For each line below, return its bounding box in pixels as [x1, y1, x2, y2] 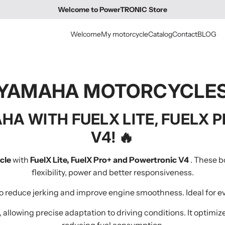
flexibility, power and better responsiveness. [31, 167, 194, 177]
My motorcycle [101, 29, 148, 39]
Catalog [148, 29, 172, 39]
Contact [172, 29, 197, 39]
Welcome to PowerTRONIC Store [58, 5, 167, 14]
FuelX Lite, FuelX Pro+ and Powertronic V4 [30, 154, 189, 165]
